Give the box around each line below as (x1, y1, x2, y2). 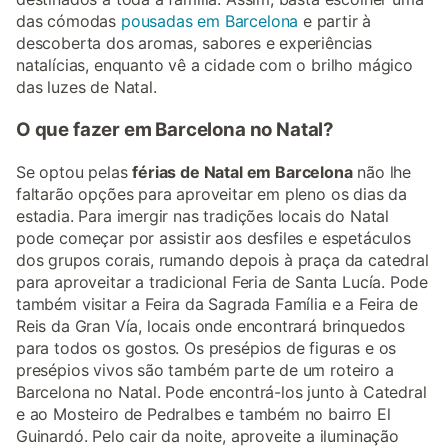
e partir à (298, 11, 372, 32)
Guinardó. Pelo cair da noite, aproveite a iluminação (16, 425, 399, 446)
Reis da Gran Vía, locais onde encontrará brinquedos (16, 315, 406, 336)
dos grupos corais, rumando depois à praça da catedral (16, 249, 429, 270)
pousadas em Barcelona (120, 11, 299, 32)
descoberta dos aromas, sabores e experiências (16, 33, 373, 54)
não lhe (352, 161, 412, 182)
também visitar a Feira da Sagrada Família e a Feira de (16, 293, 418, 314)
